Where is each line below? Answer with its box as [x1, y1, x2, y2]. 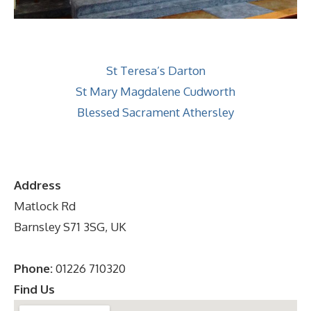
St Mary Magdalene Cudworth [76, 83, 235, 99]
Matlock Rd [14, 199, 76, 214]
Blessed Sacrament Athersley [77, 104, 234, 119]
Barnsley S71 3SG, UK [14, 219, 126, 235]
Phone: [14, 261, 53, 276]
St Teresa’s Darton [106, 62, 205, 78]
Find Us [14, 282, 55, 297]
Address [14, 178, 61, 193]
